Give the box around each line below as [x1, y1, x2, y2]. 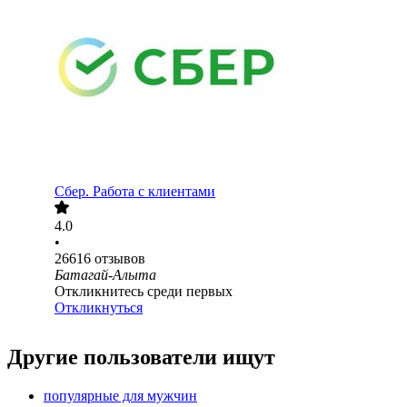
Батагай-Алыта [55, 267, 156, 283]
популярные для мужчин [44, 388, 197, 404]
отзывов [94, 251, 145, 267]
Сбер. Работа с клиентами [55, 184, 215, 200]
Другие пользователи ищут [7, 345, 275, 370]
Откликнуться [55, 300, 143, 316]
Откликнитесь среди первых [55, 283, 233, 300]
